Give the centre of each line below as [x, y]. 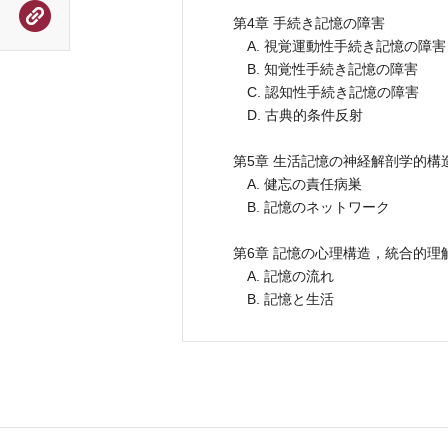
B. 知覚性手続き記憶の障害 [325, 69]
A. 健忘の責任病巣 [297, 184]
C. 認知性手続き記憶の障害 [326, 92]
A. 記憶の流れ [283, 276]
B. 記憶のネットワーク [311, 207]
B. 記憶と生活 [283, 299]
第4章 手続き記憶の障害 [309, 23]
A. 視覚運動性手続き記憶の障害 [339, 46]
